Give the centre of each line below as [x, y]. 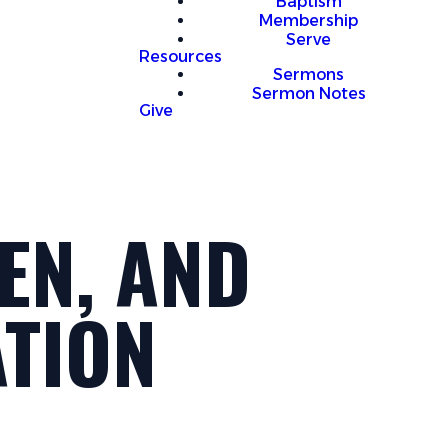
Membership [308, 20]
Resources [180, 56]
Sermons [308, 74]
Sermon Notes [308, 93]
